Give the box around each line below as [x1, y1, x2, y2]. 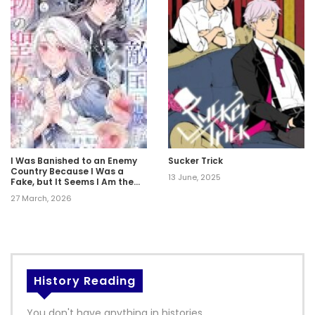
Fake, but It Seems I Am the [11, 175, 134, 188]
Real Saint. [11, 186, 59, 198]
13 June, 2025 [168, 171, 221, 183]
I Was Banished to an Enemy [11, 154, 137, 167]
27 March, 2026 [11, 192, 72, 204]
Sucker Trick [168, 154, 223, 167]
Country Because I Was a [11, 165, 124, 177]
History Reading [34, 272, 136, 289]
